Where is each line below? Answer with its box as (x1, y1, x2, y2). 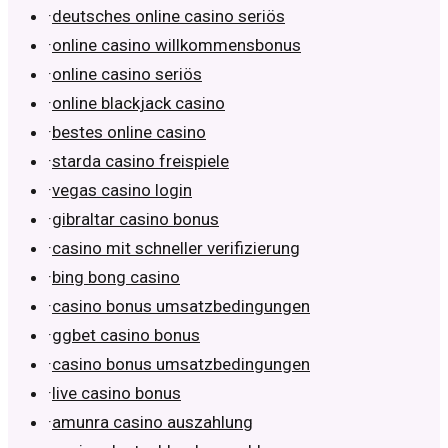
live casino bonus (52, 383, 181, 404)
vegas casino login (52, 180, 192, 201)
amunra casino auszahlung (52, 412, 253, 433)
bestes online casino (52, 122, 206, 143)
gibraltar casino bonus (52, 209, 219, 230)
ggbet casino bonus (52, 325, 200, 346)
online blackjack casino (52, 93, 225, 114)
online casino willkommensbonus (52, 35, 301, 56)
